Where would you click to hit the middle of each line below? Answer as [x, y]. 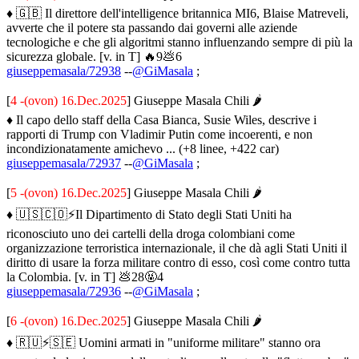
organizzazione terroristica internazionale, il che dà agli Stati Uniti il [177, 248]
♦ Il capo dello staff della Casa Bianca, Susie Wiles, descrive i [161, 119]
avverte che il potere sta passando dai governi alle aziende [152, 27]
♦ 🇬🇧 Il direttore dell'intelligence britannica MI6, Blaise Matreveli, [177, 13]
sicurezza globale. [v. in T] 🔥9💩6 [94, 56]
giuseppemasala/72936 [64, 291]
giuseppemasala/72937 [64, 163]
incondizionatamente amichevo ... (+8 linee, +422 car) [143, 148]
